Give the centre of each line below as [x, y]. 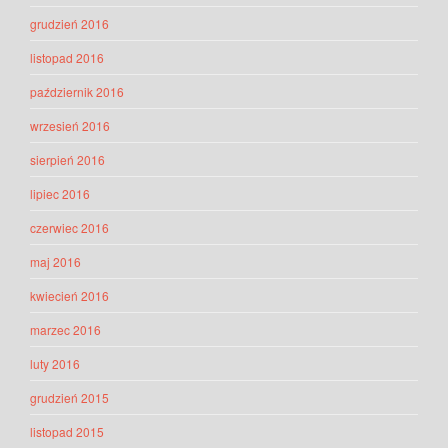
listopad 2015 [67, 432]
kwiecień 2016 [69, 296]
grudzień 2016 [69, 24]
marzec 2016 [65, 330]
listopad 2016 [67, 58]
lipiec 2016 [60, 194]
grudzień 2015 [69, 398]
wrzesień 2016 [70, 126]
